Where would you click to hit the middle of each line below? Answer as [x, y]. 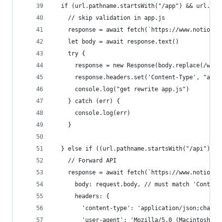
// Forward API [85, 161]
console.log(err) [92, 113]
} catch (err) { [87, 101]
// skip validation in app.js [110, 18]
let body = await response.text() [116, 42]
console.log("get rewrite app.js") [122, 89]
